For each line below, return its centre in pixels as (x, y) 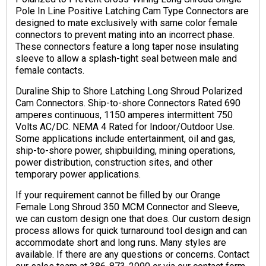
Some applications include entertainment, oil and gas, (125, 139)
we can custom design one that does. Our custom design (133, 219)
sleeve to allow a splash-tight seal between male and (126, 59)
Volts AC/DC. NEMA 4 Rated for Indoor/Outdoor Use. (126, 127)
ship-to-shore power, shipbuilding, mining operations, (125, 151)
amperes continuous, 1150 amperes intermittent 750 (124, 115)
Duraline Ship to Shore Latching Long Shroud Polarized (129, 91)
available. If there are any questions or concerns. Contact (132, 255)
